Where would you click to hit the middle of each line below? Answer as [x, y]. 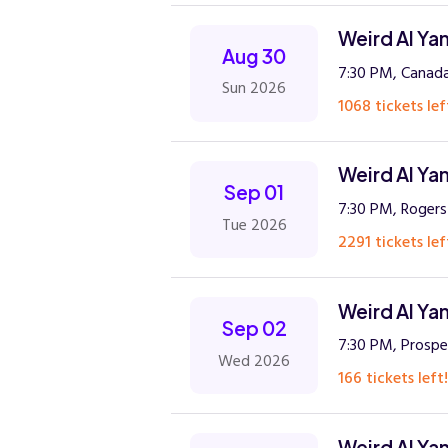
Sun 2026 [254, 88]
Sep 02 [254, 328]
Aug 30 [254, 55]
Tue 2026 [254, 224]
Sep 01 [254, 192]
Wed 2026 [254, 360]
